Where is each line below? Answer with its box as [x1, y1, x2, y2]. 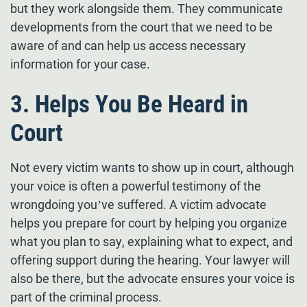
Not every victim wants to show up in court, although [10, 160, 294, 175]
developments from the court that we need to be [10, 20, 273, 34]
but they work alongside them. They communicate [10, 1, 283, 16]
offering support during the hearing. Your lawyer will [10, 253, 290, 267]
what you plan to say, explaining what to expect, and [10, 234, 293, 249]
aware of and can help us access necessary [10, 38, 246, 53]
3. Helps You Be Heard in [10, 90, 248, 119]
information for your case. [10, 57, 150, 71]
